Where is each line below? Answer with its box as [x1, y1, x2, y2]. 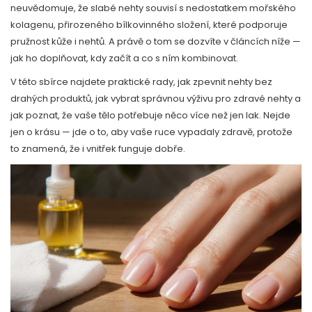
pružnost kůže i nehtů [10, 35, 104, 48]
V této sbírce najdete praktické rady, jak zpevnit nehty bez [10, 75, 272, 88]
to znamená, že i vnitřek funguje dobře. [10, 142, 185, 155]
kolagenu [10, 18, 54, 31]
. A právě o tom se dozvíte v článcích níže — [104, 35, 301, 48]
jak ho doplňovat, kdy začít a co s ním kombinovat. [10, 52, 238, 65]
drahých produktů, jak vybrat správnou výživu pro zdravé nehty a [10, 92, 301, 105]
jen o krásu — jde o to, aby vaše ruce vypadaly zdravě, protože [10, 125, 292, 139]
